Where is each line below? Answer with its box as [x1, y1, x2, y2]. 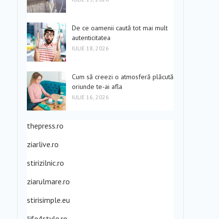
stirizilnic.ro [27, 158, 64, 168]
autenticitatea [72, 33, 110, 42]
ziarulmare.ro [27, 176, 70, 186]
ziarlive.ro [27, 139, 59, 149]
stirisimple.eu [27, 195, 70, 205]
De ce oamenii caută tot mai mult [72, 23, 168, 32]
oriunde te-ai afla [72, 82, 122, 91]
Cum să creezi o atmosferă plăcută [72, 72, 174, 81]
